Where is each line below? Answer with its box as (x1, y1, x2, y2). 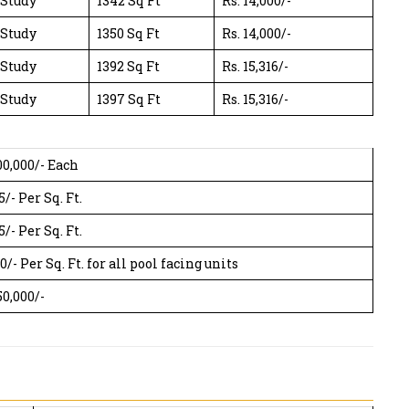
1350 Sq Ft (97, 24, 160, 42)
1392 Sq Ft (97, 57, 160, 75)
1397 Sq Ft (97, 89, 161, 108)
